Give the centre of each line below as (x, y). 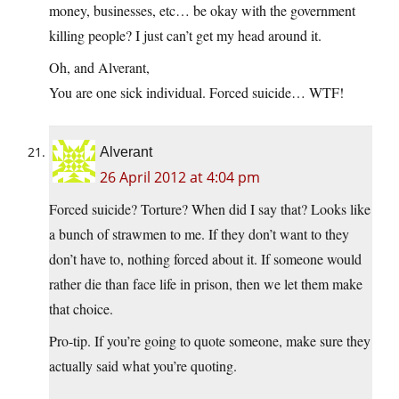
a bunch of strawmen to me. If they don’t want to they (199, 234)
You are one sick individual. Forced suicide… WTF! (196, 93)
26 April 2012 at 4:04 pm (180, 178)
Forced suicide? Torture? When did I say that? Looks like (210, 209)
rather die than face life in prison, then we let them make (206, 284)
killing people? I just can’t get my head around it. (185, 36)
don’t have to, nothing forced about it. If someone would (205, 259)
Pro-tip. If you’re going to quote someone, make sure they (210, 341)
